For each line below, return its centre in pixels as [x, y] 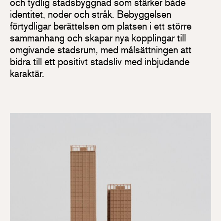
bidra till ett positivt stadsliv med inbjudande [100, 62]
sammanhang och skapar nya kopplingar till [98, 38]
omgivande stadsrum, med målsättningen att [101, 50]
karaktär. [27, 74]
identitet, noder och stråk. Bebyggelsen [91, 14]
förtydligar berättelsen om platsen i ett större [101, 26]
